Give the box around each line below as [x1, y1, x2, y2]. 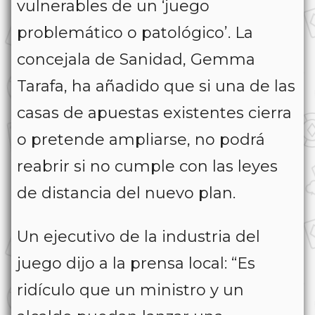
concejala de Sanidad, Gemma [17, 50, 255, 70]
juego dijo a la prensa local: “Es [17, 254, 255, 274]
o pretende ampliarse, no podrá [17, 130, 265, 150]
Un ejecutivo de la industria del [17, 227, 260, 247]
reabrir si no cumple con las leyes [17, 157, 278, 176]
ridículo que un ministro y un [17, 281, 244, 300]
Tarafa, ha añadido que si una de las [17, 77, 295, 96]
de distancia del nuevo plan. [17, 184, 236, 203]
